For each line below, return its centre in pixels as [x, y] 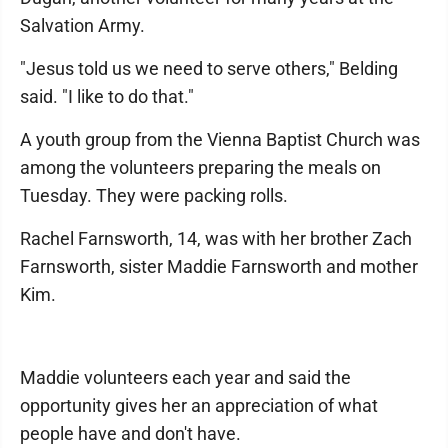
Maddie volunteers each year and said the [185, 377]
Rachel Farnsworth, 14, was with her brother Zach [216, 238]
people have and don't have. [130, 433]
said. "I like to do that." [107, 96]
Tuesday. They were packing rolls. [154, 195]
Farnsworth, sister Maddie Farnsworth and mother [219, 266]
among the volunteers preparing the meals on [200, 167]
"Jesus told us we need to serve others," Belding [209, 68]
